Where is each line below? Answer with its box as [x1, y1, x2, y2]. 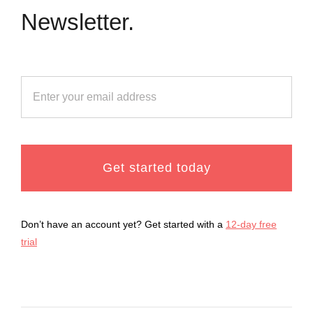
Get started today [102, 161, 211, 175]
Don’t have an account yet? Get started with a [20, 219, 226, 231]
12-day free [225, 219, 277, 231]
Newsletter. [20, 9, 134, 36]
